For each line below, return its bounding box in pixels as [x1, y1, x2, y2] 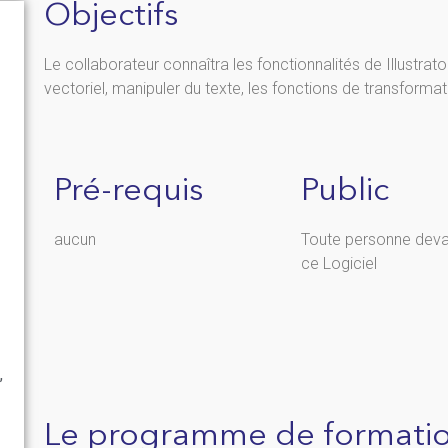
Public [300, 176, 389, 209]
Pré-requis [53, 176, 203, 209]
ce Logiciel [300, 254, 377, 274]
